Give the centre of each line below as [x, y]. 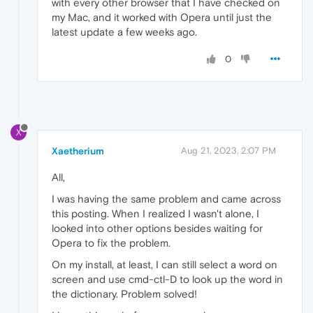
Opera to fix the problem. [111, 242]
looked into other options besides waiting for [157, 228]
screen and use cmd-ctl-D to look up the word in [167, 279]
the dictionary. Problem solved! [124, 293]
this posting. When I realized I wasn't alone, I [155, 213]
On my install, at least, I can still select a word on [165, 264]
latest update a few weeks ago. [124, 31]
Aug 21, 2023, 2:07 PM [228, 150]
